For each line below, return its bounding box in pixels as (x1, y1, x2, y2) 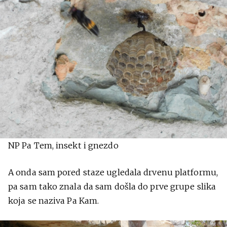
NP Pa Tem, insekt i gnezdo (8, 140, 119, 150)
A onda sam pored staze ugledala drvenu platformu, (8, 167, 218, 177)
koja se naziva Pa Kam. (8, 195, 99, 206)
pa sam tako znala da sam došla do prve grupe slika (8, 181, 216, 192)
